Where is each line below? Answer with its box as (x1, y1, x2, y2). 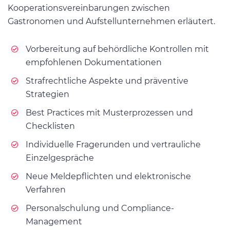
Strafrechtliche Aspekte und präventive (26, 75, 188, 86)
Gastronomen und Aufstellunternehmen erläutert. (8, 16, 215, 26)
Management (26, 216, 82, 226)
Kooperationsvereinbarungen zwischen (8, 3, 170, 13)
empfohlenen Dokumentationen (26, 57, 162, 67)
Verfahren (26, 184, 66, 195)
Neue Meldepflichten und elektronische (26, 171, 191, 181)
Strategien (26, 89, 69, 99)
